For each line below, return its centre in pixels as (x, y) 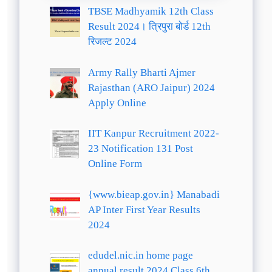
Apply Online (117, 103)
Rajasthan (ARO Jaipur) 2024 (151, 87)
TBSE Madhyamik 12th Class (151, 11)
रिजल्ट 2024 (112, 42)
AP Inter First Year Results (144, 209)
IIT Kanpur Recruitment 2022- (153, 133)
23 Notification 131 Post (140, 148)
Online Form (115, 164)
